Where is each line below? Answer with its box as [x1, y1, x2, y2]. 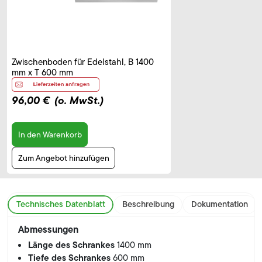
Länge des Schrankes [28, 237, 118, 251]
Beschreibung [122, 198, 174, 211]
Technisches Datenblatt [16, 198, 105, 211]
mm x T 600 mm [12, 66, 73, 80]
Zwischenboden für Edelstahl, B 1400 [12, 56, 154, 69]
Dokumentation [191, 198, 248, 211]
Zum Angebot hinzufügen [18, 152, 109, 164]
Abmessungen [18, 222, 78, 236]
